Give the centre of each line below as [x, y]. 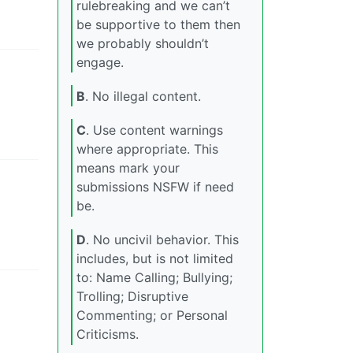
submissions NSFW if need [155, 186]
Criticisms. [108, 334]
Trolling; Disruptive [132, 297]
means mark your [128, 167]
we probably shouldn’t [143, 43]
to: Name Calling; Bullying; [154, 278]
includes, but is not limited [155, 259]
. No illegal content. [143, 96]
